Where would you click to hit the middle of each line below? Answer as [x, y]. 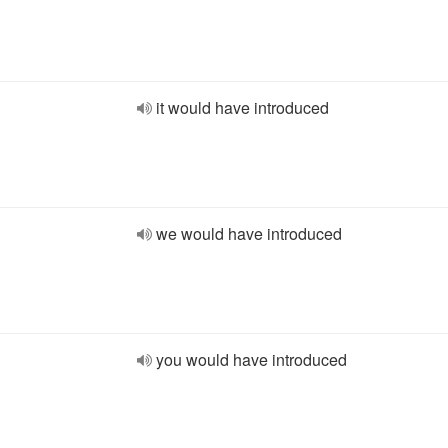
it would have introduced [242, 107]
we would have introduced [249, 233]
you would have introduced [251, 359]
